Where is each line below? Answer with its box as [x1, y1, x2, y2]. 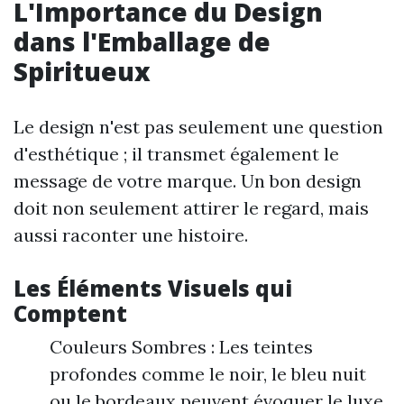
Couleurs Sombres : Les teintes [50, 335, 313, 358]
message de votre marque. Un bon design [14, 170, 362, 192]
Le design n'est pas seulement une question [14, 115, 383, 138]
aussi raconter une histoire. [14, 224, 248, 246]
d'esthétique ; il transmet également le [14, 142, 339, 165]
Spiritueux [14, 54, 151, 88]
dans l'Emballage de [14, 24, 271, 59]
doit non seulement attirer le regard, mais [14, 197, 369, 219]
